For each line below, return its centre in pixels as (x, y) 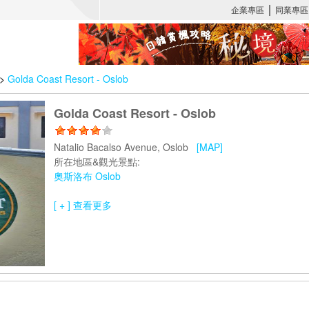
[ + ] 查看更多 (83, 205)
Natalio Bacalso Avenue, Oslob (125, 147)
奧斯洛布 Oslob (87, 176)
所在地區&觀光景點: (97, 161)
